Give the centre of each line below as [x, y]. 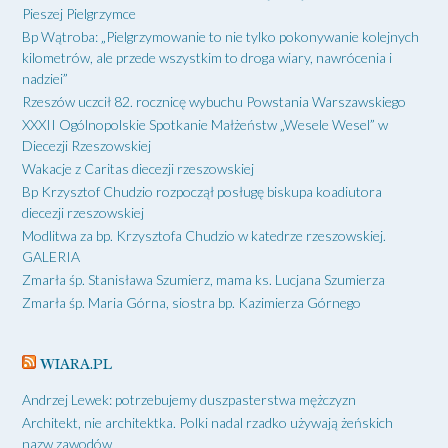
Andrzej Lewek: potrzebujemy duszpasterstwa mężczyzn [189, 399]
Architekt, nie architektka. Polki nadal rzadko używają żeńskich [207, 422]
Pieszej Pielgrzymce [79, 13]
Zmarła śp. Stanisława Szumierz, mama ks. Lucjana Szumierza [203, 279]
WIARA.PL [76, 364]
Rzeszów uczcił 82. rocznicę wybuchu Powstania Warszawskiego [214, 101]
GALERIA [51, 256]
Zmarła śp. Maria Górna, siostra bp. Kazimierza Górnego [191, 302]
